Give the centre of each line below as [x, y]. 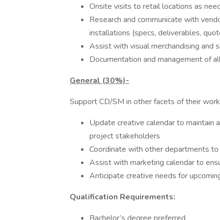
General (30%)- [99, 81]
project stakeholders [125, 136]
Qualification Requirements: [123, 197]
